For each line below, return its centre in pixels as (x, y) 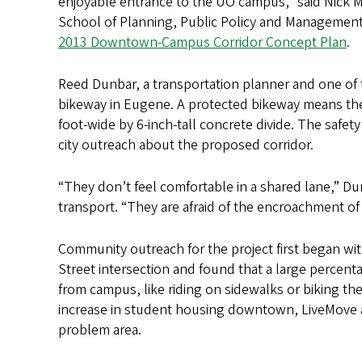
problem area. (100, 330)
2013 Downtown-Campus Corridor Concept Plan (202, 42)
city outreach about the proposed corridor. (186, 145)
